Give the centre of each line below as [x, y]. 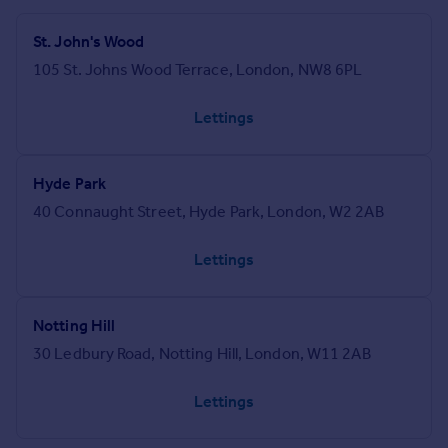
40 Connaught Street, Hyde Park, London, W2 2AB [208, 212]
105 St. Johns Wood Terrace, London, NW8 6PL [198, 70]
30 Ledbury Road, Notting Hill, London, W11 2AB [202, 354]
